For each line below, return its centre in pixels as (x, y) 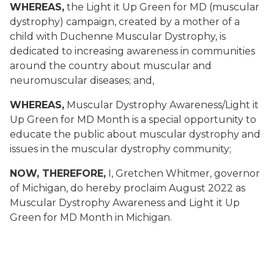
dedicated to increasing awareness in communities (132, 51)
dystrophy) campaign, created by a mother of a (125, 22)
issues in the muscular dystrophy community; (120, 149)
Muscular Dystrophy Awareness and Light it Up (125, 203)
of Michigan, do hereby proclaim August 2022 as (128, 188)
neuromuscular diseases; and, (82, 80)
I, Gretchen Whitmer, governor (183, 173)
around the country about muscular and (111, 66)
